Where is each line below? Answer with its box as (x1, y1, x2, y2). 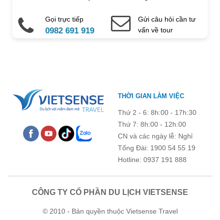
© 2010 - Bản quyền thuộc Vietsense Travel (42, 207, 178, 215)
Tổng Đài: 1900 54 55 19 (117, 144, 195, 152)
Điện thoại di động (10, 20, 66, 27)
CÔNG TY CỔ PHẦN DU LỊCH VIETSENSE (32, 188, 188, 196)
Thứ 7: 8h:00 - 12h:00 (117, 120, 186, 128)
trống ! (100, 107, 120, 115)
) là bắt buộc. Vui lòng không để (104, 92, 202, 100)
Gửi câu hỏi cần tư (137, 15, 195, 23)
